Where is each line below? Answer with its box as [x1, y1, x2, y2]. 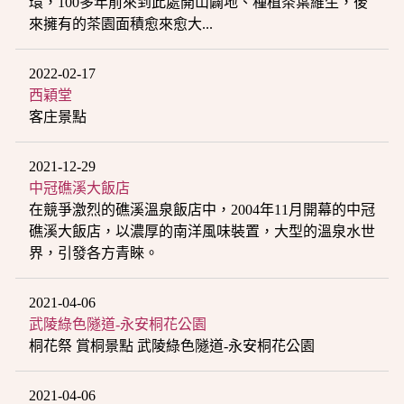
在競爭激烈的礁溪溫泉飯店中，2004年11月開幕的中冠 [29, 201, 375, 217]
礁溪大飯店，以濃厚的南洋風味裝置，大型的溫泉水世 [29, 223, 375, 239]
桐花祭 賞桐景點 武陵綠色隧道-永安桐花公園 [29, 337, 315, 353]
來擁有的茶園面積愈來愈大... [29, 15, 213, 32]
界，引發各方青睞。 [29, 244, 159, 261]
